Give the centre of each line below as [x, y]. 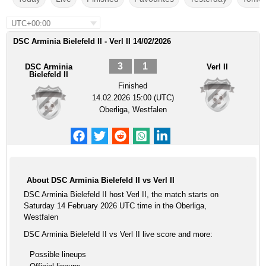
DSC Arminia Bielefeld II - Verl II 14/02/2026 [92, 41]
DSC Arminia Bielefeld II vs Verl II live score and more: [118, 234]
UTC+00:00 [31, 23]
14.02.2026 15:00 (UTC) [133, 98]
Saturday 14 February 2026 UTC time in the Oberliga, [115, 206]
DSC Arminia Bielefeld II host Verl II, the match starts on [121, 194]
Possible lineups [58, 254]
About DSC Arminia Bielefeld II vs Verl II [101, 180]
